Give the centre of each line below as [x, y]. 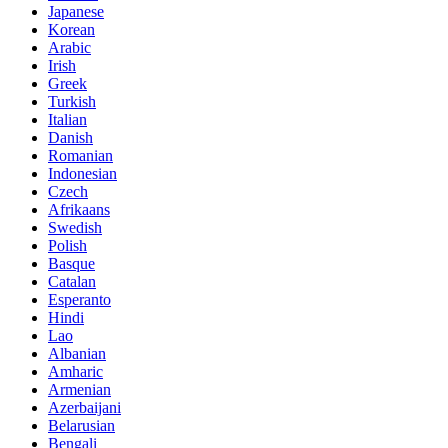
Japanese [76, 11]
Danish [70, 137]
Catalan [72, 281]
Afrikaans [79, 209]
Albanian [77, 353]
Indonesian [82, 173]
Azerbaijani [84, 407]
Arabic [69, 47]
